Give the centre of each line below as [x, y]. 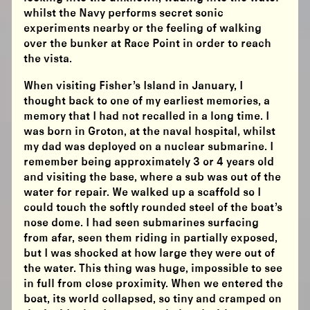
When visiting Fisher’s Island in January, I [134, 86]
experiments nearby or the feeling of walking [143, 29]
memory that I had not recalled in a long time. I [147, 117]
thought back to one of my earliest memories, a [147, 102]
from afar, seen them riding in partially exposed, [151, 239]
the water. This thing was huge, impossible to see [153, 269]
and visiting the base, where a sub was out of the [153, 178]
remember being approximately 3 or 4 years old [149, 163]
